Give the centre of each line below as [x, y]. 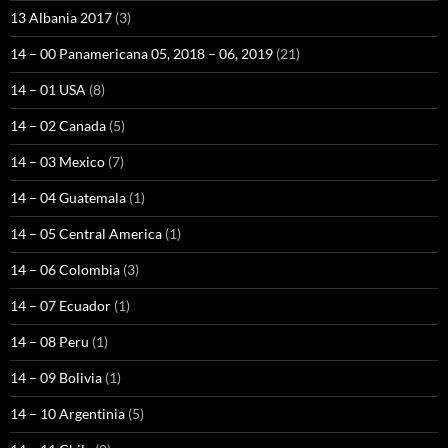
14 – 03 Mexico [57, 161]
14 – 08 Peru [49, 341]
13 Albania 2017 [61, 17]
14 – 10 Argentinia [67, 413]
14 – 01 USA [48, 89]
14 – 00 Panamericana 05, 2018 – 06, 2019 [141, 53]
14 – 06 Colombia [65, 269]
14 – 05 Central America [86, 233]
